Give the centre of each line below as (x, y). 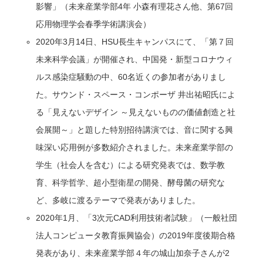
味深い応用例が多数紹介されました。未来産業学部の (135, 147)
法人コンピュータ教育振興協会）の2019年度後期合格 (136, 235)
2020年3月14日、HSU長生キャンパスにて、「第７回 (135, 41)
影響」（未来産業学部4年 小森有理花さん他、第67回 (135, 6)
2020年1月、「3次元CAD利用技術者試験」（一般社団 (137, 218)
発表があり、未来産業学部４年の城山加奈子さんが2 (133, 253)
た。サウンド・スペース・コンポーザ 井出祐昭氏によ (136, 94)
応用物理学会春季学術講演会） (94, 24)
